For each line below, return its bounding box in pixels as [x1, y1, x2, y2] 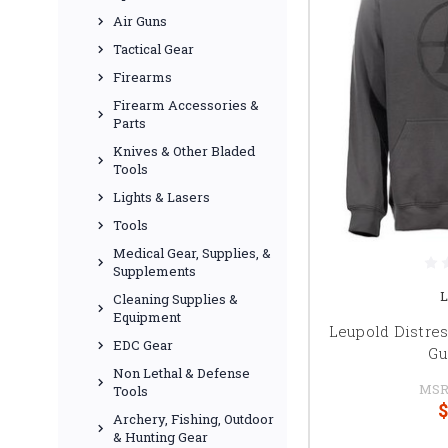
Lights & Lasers [113, 188, 210, 206]
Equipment [113, 308, 181, 326]
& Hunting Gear [113, 428, 208, 446]
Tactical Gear [113, 40, 194, 58]
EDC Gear [113, 336, 173, 354]
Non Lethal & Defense [113, 364, 250, 382]
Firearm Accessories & [113, 96, 259, 114]
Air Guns [113, 12, 167, 30]
